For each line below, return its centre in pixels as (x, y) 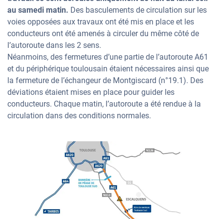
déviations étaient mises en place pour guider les (91, 92)
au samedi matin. (38, 10)
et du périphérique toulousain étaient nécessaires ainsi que (108, 69)
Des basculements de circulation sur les (138, 10)
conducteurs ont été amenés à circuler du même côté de (103, 33)
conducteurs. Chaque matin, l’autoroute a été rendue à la (104, 104)
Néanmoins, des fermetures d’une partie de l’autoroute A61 (108, 57)
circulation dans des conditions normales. (79, 116)
